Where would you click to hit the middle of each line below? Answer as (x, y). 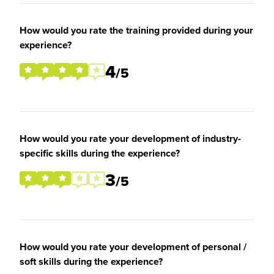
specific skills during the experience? (100, 153)
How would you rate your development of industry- (130, 139)
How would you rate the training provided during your (136, 30)
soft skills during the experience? (91, 261)
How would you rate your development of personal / (133, 247)
